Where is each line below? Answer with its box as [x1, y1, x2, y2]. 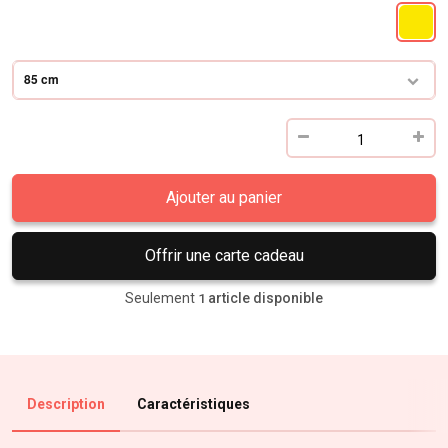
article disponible [208, 289, 323, 306]
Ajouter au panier [166, 187, 282, 207]
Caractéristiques [137, 395, 250, 412]
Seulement [125, 289, 195, 306]
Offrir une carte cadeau [144, 245, 304, 265]
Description [27, 395, 105, 412]
